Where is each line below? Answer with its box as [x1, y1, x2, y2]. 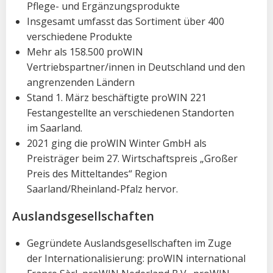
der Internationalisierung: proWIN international [27, 251, 246, 265]
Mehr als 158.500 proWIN [27, 44, 143, 58]
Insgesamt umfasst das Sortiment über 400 [27, 14, 224, 28]
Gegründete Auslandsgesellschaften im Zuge [27, 236, 232, 250]
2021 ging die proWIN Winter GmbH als [27, 136, 207, 150]
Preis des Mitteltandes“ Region [27, 166, 167, 180]
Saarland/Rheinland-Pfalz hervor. [27, 182, 178, 196]
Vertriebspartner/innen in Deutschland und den [27, 60, 245, 74]
